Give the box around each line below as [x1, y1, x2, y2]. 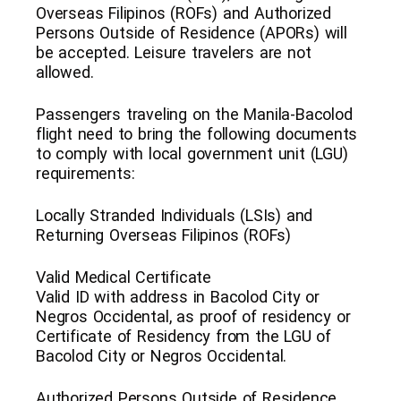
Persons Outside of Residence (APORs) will [36, 22, 347, 42]
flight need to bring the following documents [36, 124, 358, 143]
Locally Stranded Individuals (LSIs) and [36, 205, 313, 225]
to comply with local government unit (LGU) [36, 143, 348, 163]
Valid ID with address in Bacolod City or [36, 286, 320, 306]
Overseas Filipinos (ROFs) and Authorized [36, 3, 331, 22]
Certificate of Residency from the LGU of [36, 326, 331, 346]
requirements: [36, 163, 135, 183]
